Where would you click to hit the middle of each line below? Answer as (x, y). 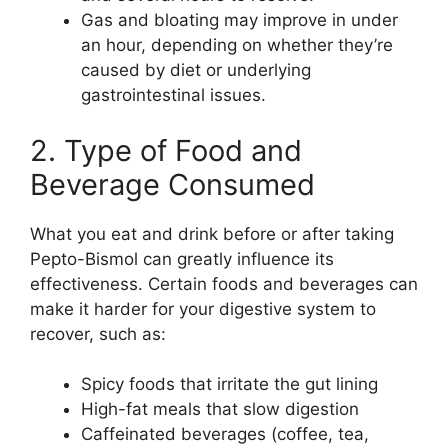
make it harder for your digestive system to (203, 308)
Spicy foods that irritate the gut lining (229, 384)
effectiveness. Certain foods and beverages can (224, 283)
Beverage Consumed (172, 184)
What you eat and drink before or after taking (212, 233)
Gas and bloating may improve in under (239, 20)
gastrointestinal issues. (173, 95)
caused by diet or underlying (196, 70)
